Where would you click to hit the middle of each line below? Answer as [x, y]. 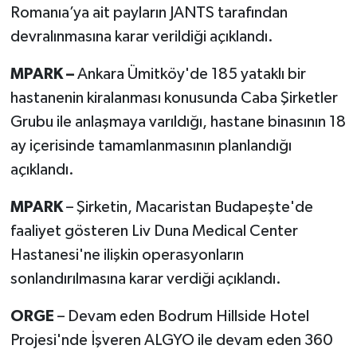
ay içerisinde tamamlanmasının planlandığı [151, 145]
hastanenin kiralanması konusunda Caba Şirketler [174, 98]
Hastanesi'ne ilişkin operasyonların [127, 255]
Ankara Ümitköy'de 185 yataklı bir [191, 74]
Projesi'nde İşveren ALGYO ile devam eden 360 [171, 340]
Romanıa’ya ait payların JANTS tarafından [149, 12]
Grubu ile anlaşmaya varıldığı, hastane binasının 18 [178, 122]
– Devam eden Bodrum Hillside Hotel [183, 316]
